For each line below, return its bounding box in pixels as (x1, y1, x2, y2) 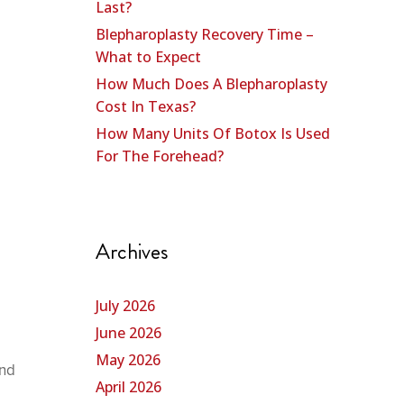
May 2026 (96, 350, 161, 371)
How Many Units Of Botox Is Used (96, 124, 330, 144)
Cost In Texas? (96, 96, 196, 117)
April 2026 (96, 377, 161, 398)
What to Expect (96, 47, 201, 68)
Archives (96, 236, 169, 268)
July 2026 (96, 296, 155, 317)
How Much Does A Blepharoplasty (96, 74, 327, 95)
